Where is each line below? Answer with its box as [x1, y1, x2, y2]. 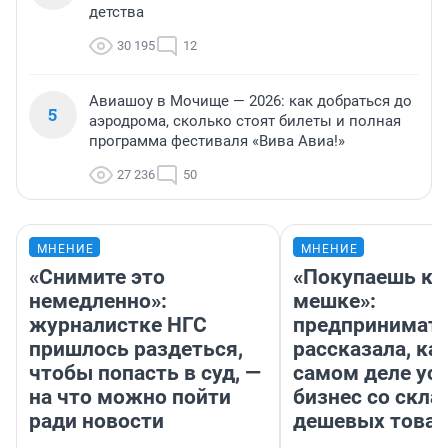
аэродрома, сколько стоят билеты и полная [89, 111, 401, 130]
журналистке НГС [29, 312, 207, 337]
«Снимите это [29, 264, 165, 289]
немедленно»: [29, 288, 167, 313]
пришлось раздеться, [29, 336, 243, 361]
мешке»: [293, 288, 376, 313]
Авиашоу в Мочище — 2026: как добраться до [89, 91, 412, 110]
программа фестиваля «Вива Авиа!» [89, 131, 345, 150]
